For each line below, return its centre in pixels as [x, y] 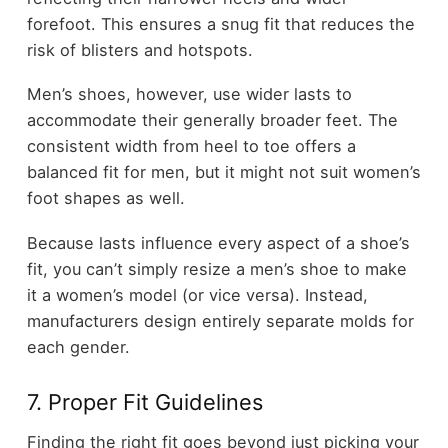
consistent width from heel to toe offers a [191, 146]
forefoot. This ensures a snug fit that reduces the [220, 23]
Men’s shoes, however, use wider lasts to [189, 94]
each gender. [78, 346]
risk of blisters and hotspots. [139, 49]
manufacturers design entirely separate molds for [220, 320]
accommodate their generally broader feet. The [212, 120]
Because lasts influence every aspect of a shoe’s [218, 242]
